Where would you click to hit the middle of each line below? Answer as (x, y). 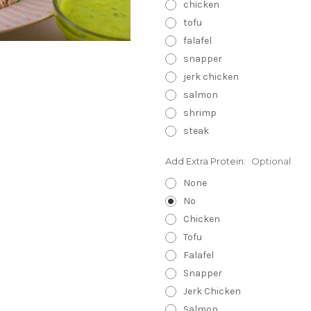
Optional (271, 161)
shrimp (200, 112)
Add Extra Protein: (207, 161)
